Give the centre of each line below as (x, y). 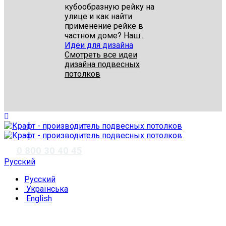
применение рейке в (104, 26)
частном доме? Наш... (105, 36)
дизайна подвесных (102, 64)
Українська (46, 189)
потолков (82, 74)
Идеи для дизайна (99, 45)
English (38, 199)
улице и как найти (98, 16)
